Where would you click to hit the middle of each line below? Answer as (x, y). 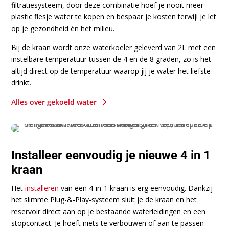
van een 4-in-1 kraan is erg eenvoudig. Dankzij (136, 188)
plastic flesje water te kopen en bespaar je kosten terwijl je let (114, 16)
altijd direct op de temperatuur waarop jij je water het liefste (111, 71)
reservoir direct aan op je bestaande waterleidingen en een (109, 211)
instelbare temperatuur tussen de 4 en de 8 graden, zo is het (111, 59)
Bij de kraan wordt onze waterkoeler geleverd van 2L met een (114, 47)
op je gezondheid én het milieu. (63, 28)
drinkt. (21, 82)
